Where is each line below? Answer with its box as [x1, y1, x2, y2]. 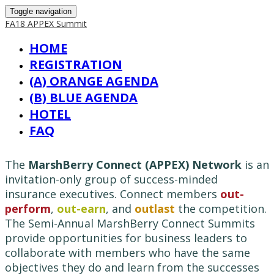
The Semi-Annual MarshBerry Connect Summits [5, 216, 255, 231]
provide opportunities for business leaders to [5, 231, 247, 245]
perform [5, 201, 51, 216]
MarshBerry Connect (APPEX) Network [28, 157, 242, 172]
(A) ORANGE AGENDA [29, 73, 158, 89]
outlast [135, 201, 178, 216]
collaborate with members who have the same [5, 245, 250, 260]
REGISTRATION [29, 56, 122, 73]
